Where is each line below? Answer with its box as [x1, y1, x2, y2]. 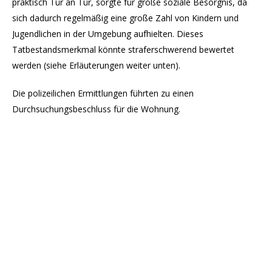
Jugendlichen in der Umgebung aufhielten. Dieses [12, 28, 203, 39]
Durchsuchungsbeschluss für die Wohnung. [12, 103, 180, 115]
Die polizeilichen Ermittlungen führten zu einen [12, 87, 194, 99]
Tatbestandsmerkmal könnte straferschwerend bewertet [12, 44, 234, 55]
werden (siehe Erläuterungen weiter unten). [12, 59, 180, 71]
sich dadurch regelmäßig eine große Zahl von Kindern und [12, 12, 239, 24]
